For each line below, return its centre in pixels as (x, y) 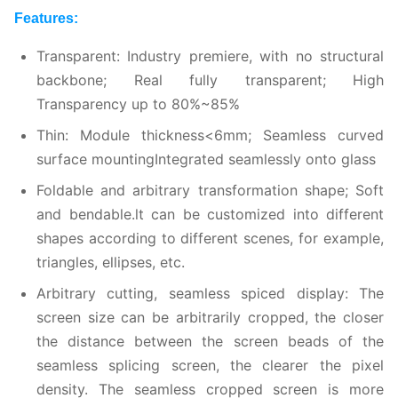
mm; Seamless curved (303, 135)
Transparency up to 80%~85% (138, 103)
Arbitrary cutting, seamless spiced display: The (210, 293)
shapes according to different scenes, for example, (210, 238)
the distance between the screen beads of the (210, 341)
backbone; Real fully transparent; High (210, 80)
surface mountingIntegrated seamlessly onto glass (206, 159)
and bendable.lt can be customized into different (210, 214)
